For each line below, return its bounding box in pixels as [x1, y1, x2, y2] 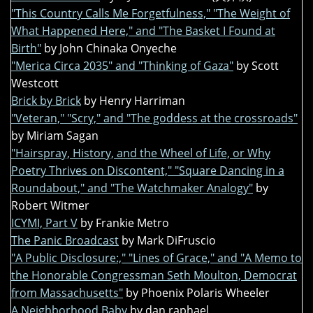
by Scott [236, 58, 279, 74]
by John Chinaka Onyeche [44, 41, 177, 57]
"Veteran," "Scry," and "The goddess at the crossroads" [11, 110, 298, 126]
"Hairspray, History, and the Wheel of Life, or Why [11, 145, 270, 161]
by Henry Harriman [84, 93, 185, 109]
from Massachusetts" [11, 285, 123, 301]
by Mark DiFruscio [122, 233, 216, 249]
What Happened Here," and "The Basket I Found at [11, 23, 275, 39]
